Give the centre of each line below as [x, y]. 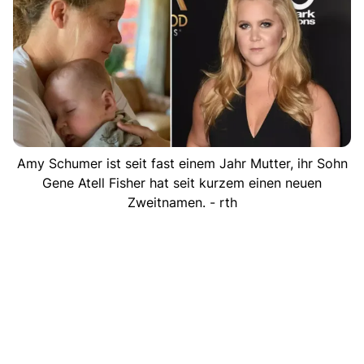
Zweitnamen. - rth [182, 202]
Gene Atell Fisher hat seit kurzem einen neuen [182, 182]
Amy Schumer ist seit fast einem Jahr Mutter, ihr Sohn [182, 163]
